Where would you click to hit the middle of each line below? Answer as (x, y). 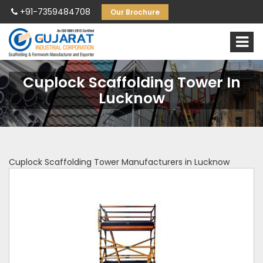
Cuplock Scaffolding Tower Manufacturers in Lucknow (119, 162)
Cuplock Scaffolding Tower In (131, 82)
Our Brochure (135, 12)
